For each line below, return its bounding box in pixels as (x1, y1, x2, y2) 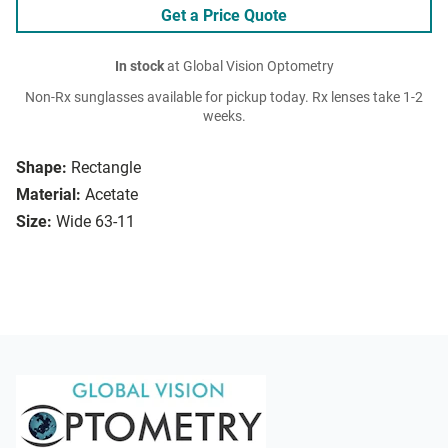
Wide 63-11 (56, 212, 135, 232)
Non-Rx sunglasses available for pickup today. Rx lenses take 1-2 (25, 89, 423, 107)
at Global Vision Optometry (163, 58, 334, 76)
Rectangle (71, 158, 141, 178)
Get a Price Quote (161, 6, 287, 26)
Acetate (85, 185, 138, 205)
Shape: (16, 158, 67, 178)
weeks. (202, 108, 246, 126)
